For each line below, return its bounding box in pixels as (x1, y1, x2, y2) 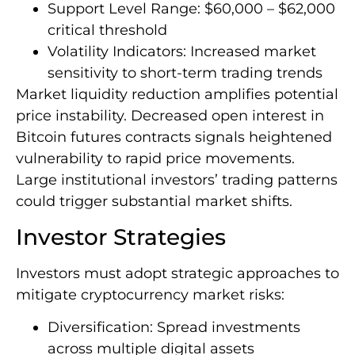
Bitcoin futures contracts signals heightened (16, 128, 332, 147)
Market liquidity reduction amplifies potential (16, 86, 338, 104)
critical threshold (48, 21, 167, 40)
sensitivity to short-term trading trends (48, 64, 323, 82)
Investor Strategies (16, 223, 226, 250)
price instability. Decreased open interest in (16, 107, 324, 125)
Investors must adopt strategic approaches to (16, 264, 339, 282)
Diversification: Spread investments (48, 319, 300, 337)
